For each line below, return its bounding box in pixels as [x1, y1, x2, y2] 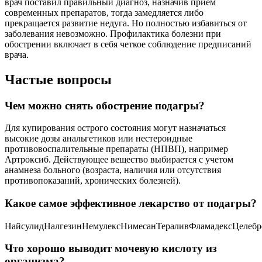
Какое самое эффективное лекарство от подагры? [5, 196, 257, 209]
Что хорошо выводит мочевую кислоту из [5, 242, 217, 255]
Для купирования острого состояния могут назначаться [5, 123, 226, 133]
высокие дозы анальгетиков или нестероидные [5, 133, 192, 144]
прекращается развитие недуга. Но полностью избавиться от [5, 18, 247, 28]
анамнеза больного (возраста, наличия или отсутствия [5, 165, 221, 175]
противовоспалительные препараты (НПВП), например [5, 144, 228, 154]
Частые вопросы [5, 71, 112, 87]
